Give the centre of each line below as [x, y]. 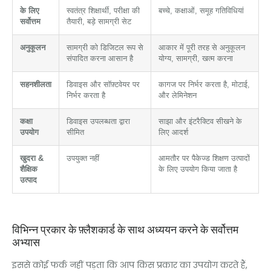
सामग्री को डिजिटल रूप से [105, 47]
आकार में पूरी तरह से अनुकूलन [202, 47]
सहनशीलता [36, 84]
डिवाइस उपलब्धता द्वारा [98, 121]
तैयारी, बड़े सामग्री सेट [99, 21]
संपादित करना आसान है [100, 58]
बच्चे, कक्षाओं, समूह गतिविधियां [201, 11]
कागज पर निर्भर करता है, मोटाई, [204, 84]
